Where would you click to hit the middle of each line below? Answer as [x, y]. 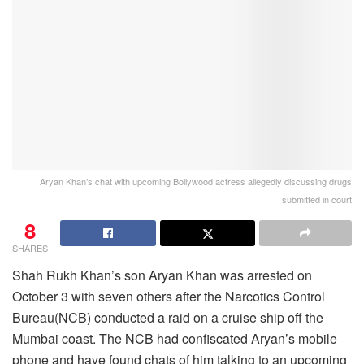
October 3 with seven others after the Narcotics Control [169, 297]
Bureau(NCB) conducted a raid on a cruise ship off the [168, 318]
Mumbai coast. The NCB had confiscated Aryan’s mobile [175, 339]
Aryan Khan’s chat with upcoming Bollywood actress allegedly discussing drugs [196, 182]
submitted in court [317, 199]
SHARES [30, 248]
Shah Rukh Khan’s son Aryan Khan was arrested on [162, 275]
